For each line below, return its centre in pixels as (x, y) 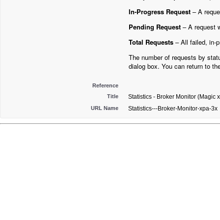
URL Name (105, 108)
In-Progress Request (160, 12)
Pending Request (155, 27)
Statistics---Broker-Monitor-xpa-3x (173, 109)
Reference (105, 85)
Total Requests (151, 42)
